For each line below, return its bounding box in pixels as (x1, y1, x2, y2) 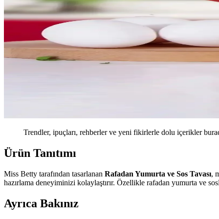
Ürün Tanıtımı (4, 147, 76, 160)
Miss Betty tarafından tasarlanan (4, 170, 105, 178)
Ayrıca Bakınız (4, 197, 79, 210)
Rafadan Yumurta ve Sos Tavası (105, 170, 211, 178)
